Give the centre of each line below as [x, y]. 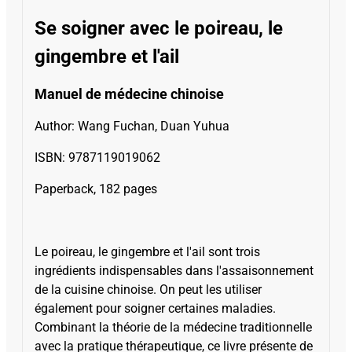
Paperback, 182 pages [96, 189]
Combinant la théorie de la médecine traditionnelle [173, 328]
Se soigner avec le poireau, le [159, 29]
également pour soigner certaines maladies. [155, 309]
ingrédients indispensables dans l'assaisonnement [174, 271]
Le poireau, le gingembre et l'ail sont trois [147, 252]
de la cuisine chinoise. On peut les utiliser [148, 290]
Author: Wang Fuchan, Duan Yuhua [132, 126]
